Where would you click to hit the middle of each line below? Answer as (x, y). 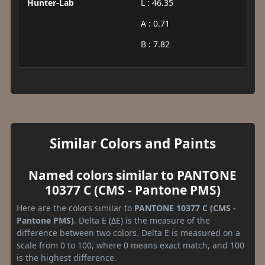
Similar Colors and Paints (132, 144)
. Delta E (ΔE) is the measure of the (142, 221)
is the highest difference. (67, 258)
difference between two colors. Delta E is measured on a (128, 233)
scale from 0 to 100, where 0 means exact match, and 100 (130, 245)
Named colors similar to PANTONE (132, 175)
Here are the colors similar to (75, 208)
